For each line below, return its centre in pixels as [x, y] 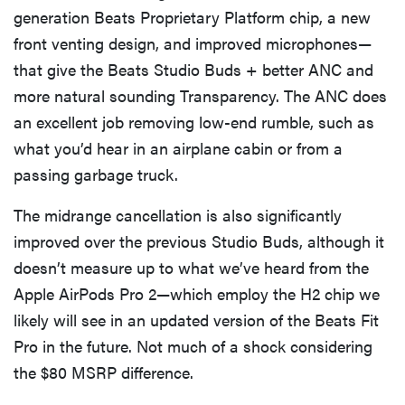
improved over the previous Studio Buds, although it [199, 240]
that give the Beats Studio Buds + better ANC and [193, 69]
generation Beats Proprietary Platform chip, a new [192, 16]
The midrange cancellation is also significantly [178, 214]
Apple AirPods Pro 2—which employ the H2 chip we [197, 293]
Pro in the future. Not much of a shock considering [193, 345]
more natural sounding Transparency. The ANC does [200, 95]
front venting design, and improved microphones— [193, 42]
